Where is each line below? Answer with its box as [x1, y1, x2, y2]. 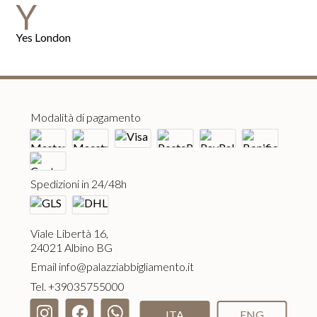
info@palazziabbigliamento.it [58, 260, 194, 274]
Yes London [16, 30, 71, 44]
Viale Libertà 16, [30, 226, 108, 241]
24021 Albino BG [30, 241, 113, 255]
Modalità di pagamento [30, 110, 141, 125]
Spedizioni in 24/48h [30, 177, 127, 191]
